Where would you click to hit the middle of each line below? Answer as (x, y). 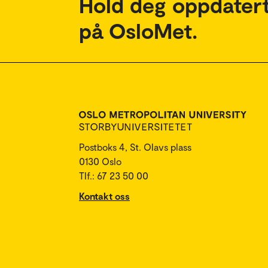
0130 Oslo (100, 161)
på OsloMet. (138, 30)
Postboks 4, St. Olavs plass (135, 147)
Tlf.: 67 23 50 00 (114, 176)
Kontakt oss (104, 196)
